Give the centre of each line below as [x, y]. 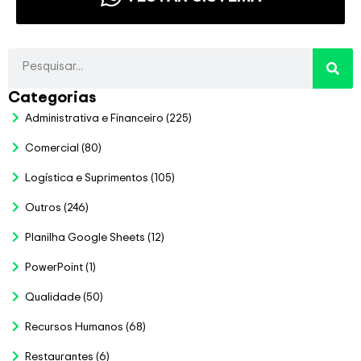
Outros [43, 207]
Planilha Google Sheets [85, 237]
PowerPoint [54, 267]
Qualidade [53, 297]
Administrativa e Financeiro [94, 118]
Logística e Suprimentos [87, 177]
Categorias [52, 97]
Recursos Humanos [74, 326]
